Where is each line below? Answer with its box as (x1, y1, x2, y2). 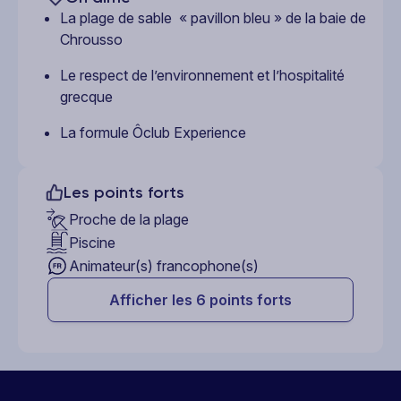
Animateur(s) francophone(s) (69, 256, 259, 275)
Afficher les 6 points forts (109, 290, 292, 309)
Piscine (69, 233, 115, 252)
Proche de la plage (69, 209, 189, 228)
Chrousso (60, 30, 123, 48)
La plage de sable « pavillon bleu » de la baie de (60, 8, 366, 27)
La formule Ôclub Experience (60, 123, 246, 141)
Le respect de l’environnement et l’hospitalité (60, 65, 345, 84)
